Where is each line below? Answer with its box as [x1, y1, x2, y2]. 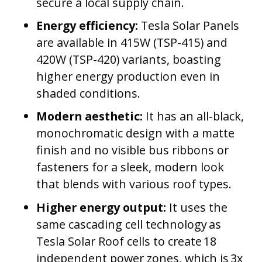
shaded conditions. [36, 85, 144, 102]
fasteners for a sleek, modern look [36, 159, 225, 175]
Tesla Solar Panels [138, 18, 240, 34]
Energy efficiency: [36, 18, 139, 34]
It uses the [166, 199, 228, 215]
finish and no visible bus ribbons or [36, 142, 229, 158]
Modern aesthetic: [36, 108, 143, 125]
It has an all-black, [143, 108, 244, 125]
